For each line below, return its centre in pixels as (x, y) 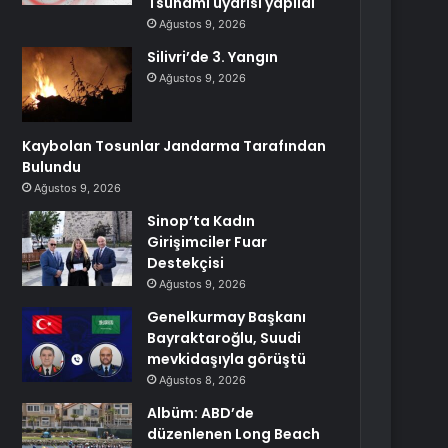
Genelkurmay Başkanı (227, 317)
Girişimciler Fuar (207, 242)
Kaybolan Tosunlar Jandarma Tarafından (174, 146)
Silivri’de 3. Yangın (213, 57)
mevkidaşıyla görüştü (227, 359)
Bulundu (52, 167)
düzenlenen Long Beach (234, 434)
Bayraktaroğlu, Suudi (224, 338)
